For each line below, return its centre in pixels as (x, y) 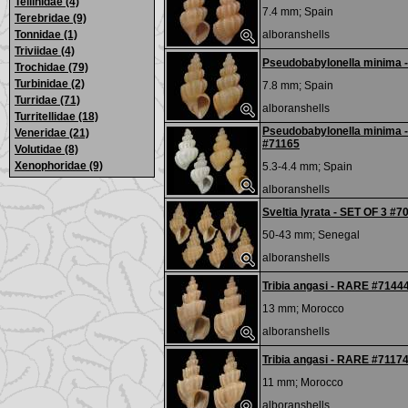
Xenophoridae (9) (59, 166)
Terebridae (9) (51, 18)
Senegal (339, 235)
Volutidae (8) (46, 149)
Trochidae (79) (51, 67)
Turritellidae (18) (56, 117)
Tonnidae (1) (46, 35)
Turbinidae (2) (50, 84)
